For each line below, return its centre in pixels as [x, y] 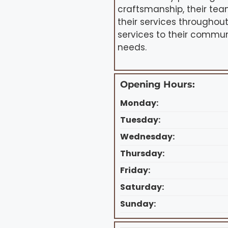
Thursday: [142, 153]
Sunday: [138, 204]
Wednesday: [147, 136]
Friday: [135, 170]
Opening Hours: [158, 84]
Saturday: [142, 187]
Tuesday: [140, 120]
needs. [132, 48]
